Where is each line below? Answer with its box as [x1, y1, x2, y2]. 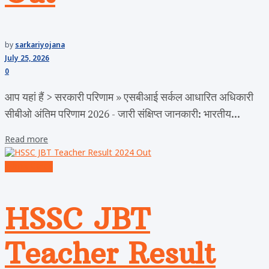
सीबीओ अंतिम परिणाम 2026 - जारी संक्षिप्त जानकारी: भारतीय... [5, 107, 240, 122]
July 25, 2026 [5, 54, 49, 64]
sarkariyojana [15, 41, 65, 51]
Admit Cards [5, 161, 53, 173]
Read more [5, 134, 48, 147]
